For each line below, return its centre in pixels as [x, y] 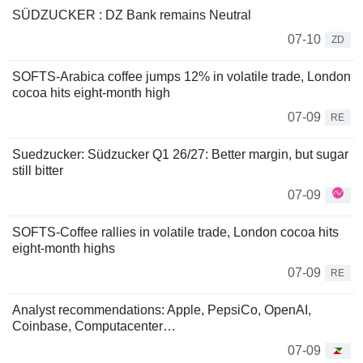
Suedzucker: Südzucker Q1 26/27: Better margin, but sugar [180, 154]
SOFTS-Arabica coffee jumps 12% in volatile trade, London [181, 76]
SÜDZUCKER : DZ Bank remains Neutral [132, 15]
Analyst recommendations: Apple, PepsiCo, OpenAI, [162, 310]
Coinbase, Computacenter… [94, 326]
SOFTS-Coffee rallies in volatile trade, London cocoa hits [175, 232]
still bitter [38, 170]
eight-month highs [64, 248]
